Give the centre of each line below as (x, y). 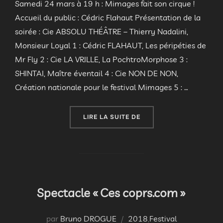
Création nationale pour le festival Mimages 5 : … (102, 87)
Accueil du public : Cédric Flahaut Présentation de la (108, 18)
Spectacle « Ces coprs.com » (111, 193)
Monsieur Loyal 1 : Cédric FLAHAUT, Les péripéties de (111, 46)
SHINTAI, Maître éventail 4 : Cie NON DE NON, (97, 73)
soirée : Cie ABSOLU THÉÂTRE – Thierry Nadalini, (102, 32)
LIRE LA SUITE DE (111, 117)
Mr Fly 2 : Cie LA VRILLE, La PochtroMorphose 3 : (101, 59)
